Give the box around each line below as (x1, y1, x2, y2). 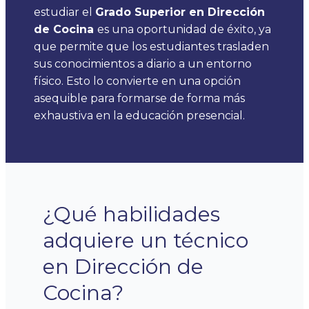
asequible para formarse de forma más (34, 91, 245, 105)
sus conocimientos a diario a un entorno (34, 57, 252, 70)
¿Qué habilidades (43, 201, 220, 227)
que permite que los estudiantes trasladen (34, 39, 269, 53)
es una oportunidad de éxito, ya (97, 22, 271, 36)
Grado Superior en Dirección (95, 5, 265, 19)
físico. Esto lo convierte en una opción (34, 74, 241, 88)
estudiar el (34, 5, 95, 19)
